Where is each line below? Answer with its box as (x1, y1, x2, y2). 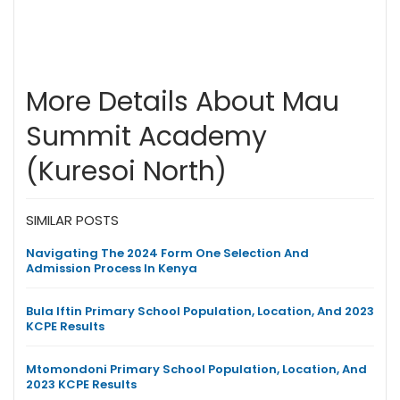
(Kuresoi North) (26, 152, 227, 190)
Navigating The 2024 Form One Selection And (26, 244, 309, 262)
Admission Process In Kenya (26, 259, 197, 277)
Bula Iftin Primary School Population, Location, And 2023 (26, 302, 374, 320)
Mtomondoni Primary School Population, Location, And (26, 360, 367, 378)
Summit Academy (26, 117, 267, 155)
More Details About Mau (26, 82, 339, 121)
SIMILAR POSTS (26, 210, 119, 229)
